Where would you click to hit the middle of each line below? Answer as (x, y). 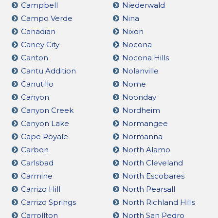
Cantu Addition (48, 71)
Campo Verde (47, 18)
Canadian (38, 31)
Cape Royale (45, 136)
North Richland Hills (158, 202)
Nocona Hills (145, 57)
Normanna (142, 136)
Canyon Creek (47, 110)
